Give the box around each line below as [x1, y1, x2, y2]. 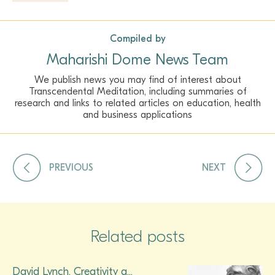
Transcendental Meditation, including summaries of [28, 85, 247, 97]
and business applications [83, 109, 192, 120]
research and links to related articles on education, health [14, 97, 261, 109]
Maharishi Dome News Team [47, 50, 228, 68]
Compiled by [109, 33, 166, 44]
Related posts [90, 227, 185, 246]
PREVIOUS [49, 161, 93, 173]
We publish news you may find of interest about [34, 74, 241, 85]
